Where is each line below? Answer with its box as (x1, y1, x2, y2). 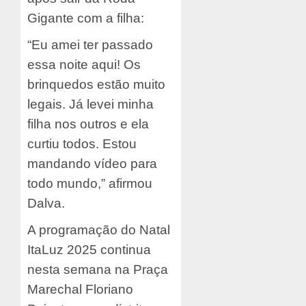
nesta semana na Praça (27, 262, 168, 277)
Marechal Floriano (27, 281, 133, 296)
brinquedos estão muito (27, 76, 165, 92)
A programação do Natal (27, 222, 170, 237)
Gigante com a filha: (27, 10, 144, 25)
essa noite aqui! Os (27, 57, 141, 72)
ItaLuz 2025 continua (27, 242, 151, 257)
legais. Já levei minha (27, 96, 154, 111)
